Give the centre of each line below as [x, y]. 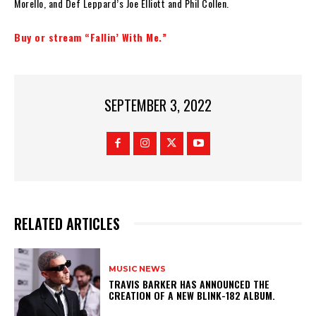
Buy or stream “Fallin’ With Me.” [90, 37]
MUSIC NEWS [138, 268]
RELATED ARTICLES [67, 224]
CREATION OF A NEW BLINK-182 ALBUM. [195, 295]
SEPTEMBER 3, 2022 [158, 105]
